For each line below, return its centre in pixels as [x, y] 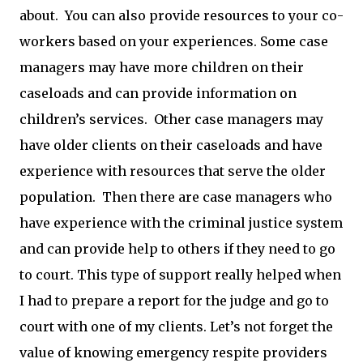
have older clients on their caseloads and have [171, 145]
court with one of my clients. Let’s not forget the [176, 327]
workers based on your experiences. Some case [174, 41]
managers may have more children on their [162, 67]
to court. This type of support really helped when [180, 275]
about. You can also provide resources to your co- [181, 15]
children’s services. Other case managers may [171, 119]
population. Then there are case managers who [176, 197]
